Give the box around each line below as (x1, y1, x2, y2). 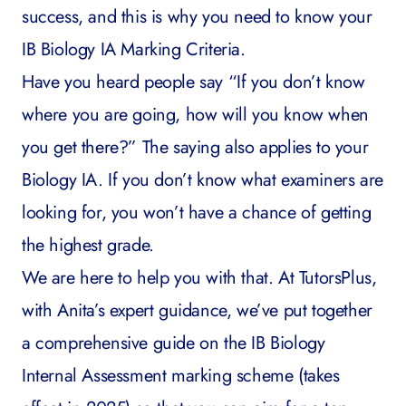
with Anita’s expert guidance (22, 297, 227, 324)
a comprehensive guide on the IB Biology (22, 330, 325, 356)
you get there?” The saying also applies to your (22, 134, 369, 160)
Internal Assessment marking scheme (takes (22, 362, 340, 389)
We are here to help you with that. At (22, 265, 295, 291)
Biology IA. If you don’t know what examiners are (22, 167, 383, 193)
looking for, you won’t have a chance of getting (22, 199, 372, 226)
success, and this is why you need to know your (22, 4, 372, 30)
